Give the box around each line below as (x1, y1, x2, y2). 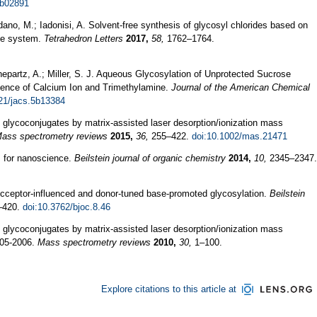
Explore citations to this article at (100, 283, 236, 294)
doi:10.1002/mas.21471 (192, 130, 287, 142)
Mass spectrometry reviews (38, 236, 151, 248)
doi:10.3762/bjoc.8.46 (23, 201, 110, 212)
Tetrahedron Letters (44, 33, 123, 44)
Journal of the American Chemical (171, 81, 310, 93)
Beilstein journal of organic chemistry (74, 152, 226, 163)
